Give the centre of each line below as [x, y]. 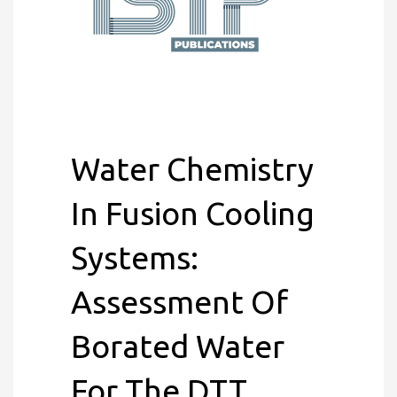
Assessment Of [179, 302]
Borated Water [178, 346]
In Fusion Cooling [193, 213]
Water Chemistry [192, 169]
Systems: [135, 257]
